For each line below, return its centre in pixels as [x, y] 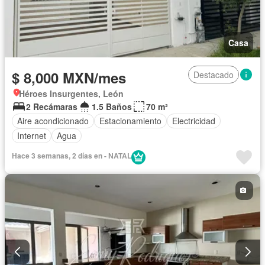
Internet [32, 136]
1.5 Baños [112, 106]
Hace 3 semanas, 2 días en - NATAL [72, 155]
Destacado [214, 74]
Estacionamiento [130, 121]
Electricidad [194, 121]
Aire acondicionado [53, 121]
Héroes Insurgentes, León [71, 93]
